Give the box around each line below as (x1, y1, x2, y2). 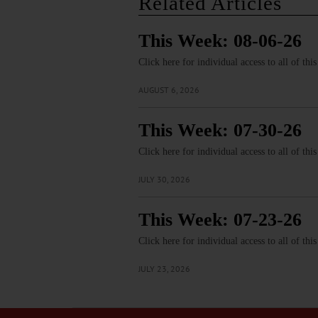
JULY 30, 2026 (138, 174, 190, 185)
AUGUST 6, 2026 (138, 84, 199, 96)
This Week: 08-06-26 (138, 31, 302, 52)
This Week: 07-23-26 (138, 209, 302, 231)
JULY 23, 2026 (138, 263, 190, 275)
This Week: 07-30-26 (138, 120, 302, 141)
